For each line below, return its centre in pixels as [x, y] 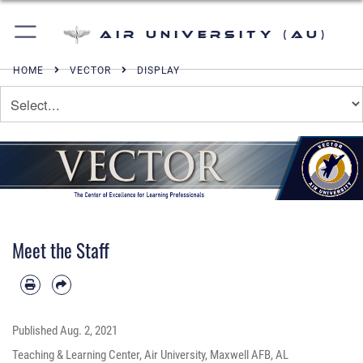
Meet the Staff [61, 250]
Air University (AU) [214, 34]
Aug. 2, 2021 [89, 330]
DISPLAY [158, 70]
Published [36, 330]
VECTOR [90, 70]
